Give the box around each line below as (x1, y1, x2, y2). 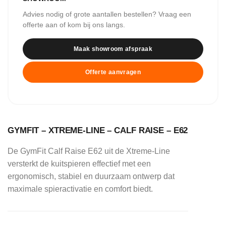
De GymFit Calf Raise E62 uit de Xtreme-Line (8, 147, 170, 156)
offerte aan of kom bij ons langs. (23, 21, 125, 29)
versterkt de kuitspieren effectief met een (8, 159, 151, 168)
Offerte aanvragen (85, 68, 141, 76)
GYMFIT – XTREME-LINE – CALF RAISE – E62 (8, 125, 188, 135)
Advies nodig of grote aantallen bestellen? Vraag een (23, 11, 191, 19)
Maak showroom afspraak (74, 45, 152, 52)
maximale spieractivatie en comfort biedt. (8, 185, 153, 194)
